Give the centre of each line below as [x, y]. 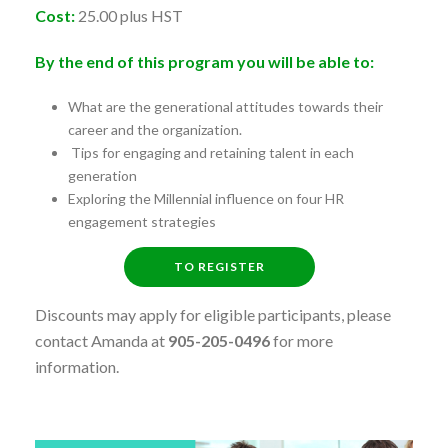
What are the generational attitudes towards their [225, 107]
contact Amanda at [101, 341]
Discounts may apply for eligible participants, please [213, 315]
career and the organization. [154, 130]
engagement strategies [141, 222]
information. [77, 367]
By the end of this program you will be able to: [204, 62]
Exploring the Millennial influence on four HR [205, 199]
